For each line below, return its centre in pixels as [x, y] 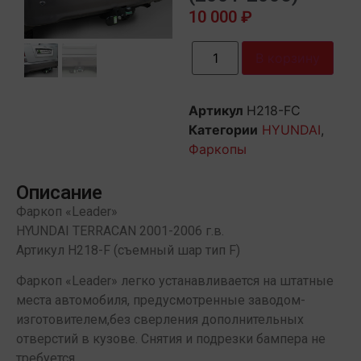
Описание [59, 192]
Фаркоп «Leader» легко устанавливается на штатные [175, 281]
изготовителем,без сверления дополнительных [160, 320]
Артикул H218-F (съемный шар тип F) [128, 250]
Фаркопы [218, 149]
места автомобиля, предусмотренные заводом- [161, 301]
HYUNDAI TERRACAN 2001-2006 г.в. [120, 230]
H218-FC [274, 110]
